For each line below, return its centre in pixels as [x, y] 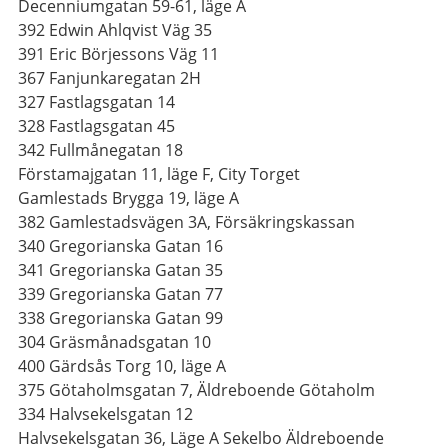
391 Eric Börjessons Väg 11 [118, 54]
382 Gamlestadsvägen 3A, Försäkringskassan [186, 222]
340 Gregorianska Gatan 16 [120, 246]
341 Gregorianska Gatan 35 [120, 270]
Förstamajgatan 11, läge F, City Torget [159, 174]
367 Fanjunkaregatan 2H [109, 78]
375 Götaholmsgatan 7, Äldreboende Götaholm [196, 390]
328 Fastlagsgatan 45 [96, 126]
